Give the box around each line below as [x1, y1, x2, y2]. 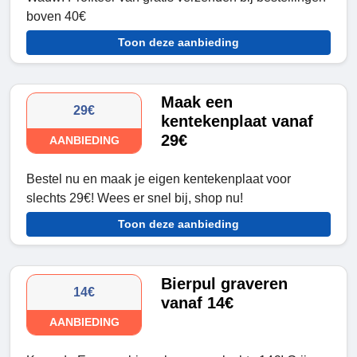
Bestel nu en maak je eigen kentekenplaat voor [26, 172, 291, 186]
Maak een [161, 93, 233, 112]
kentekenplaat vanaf [161, 112, 314, 131]
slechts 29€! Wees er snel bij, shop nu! [26, 191, 243, 206]
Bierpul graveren [161, 275, 288, 293]
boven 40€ [26, 10, 86, 24]
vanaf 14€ [161, 294, 234, 312]
